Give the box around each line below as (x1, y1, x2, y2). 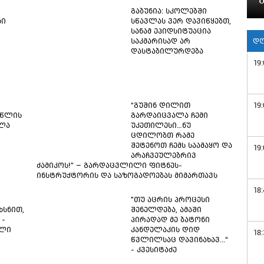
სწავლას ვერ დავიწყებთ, (130, 16, 231, 26)
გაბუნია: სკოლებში (130, 6, 207, 16)
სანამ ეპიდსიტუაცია (130, 26, 211, 36)
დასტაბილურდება (130, 46, 203, 56)
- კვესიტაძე (130, 245, 177, 255)
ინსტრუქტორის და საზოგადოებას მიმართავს (36, 170, 217, 180)
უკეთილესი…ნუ (130, 120, 191, 130)
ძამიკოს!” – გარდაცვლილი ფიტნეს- (36, 160, 182, 170)
